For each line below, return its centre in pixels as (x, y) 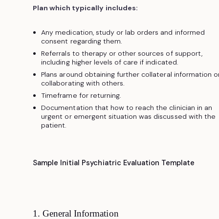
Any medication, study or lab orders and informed (123, 32)
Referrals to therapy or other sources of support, (122, 54)
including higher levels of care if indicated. (110, 62)
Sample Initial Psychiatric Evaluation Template (114, 163)
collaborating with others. (83, 83)
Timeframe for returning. (81, 96)
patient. (54, 125)
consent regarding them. (82, 41)
